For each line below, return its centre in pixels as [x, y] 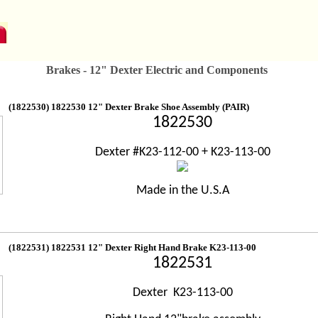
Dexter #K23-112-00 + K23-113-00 [182, 152]
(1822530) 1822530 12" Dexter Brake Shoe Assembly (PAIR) [129, 107]
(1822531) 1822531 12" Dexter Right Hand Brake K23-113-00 [132, 247]
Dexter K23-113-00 [182, 293]
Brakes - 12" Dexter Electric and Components [157, 70]
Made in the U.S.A [182, 191]
